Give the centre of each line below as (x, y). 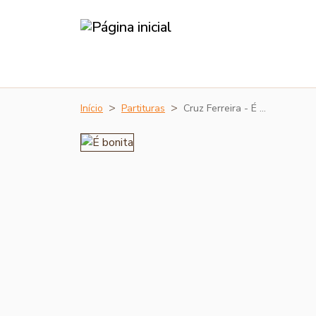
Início (92, 108)
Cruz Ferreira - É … (225, 108)
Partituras (143, 108)
